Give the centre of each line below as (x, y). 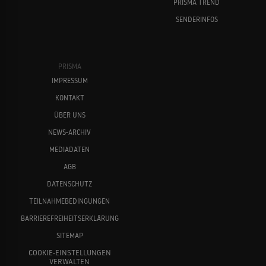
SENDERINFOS (197, 19)
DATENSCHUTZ (69, 183)
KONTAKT (69, 97)
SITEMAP (69, 235)
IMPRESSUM (69, 80)
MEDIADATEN (69, 149)
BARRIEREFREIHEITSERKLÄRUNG (69, 218)
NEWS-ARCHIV (69, 132)
